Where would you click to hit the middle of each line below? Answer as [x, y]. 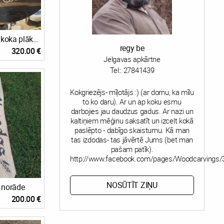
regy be [132, 48]
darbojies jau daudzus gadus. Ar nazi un [132, 111]
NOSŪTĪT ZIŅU [132, 185]
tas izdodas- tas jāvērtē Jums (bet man [132, 139]
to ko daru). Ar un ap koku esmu [132, 101]
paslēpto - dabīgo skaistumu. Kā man [132, 130]
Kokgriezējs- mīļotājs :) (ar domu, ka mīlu [132, 92]
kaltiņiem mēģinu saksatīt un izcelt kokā [132, 120]
